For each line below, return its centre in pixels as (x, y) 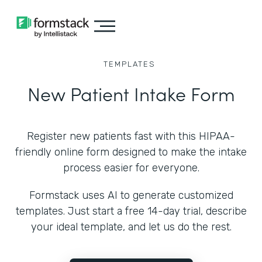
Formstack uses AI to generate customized (131, 195)
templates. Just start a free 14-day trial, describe (131, 211)
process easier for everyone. (131, 168)
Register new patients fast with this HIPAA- (131, 136)
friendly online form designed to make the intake (131, 152)
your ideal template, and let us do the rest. (131, 227)
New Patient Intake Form (131, 93)
